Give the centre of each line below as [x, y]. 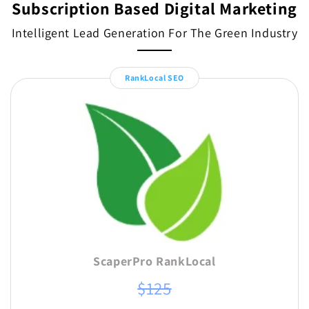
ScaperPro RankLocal [154, 261]
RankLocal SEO [154, 78]
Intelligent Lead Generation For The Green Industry [154, 32]
